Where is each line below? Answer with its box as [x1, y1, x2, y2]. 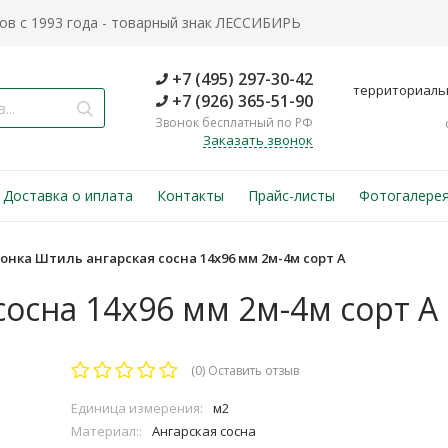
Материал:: [71, 422, 143, 440]
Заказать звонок [203, 131, 313, 149]
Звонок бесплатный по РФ [155, 114, 313, 131]
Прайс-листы [248, 186, 335, 205]
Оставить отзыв [208, 362, 300, 379]
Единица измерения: [71, 399, 204, 417]
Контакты [157, 186, 224, 205]
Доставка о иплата [3, 186, 133, 205]
